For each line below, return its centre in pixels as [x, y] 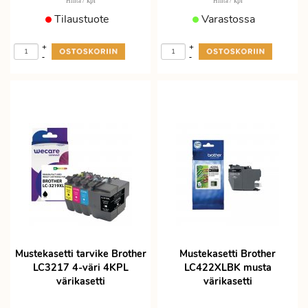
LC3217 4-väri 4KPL [80, 267]
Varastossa [227, 19]
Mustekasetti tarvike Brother [80, 254]
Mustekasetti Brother [228, 254]
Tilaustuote [80, 19]
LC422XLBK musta [228, 267]
